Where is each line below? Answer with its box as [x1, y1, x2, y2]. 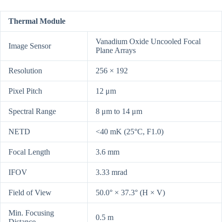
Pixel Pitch [8, 87, 42, 96]
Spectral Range [8, 107, 56, 116]
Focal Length [8, 148, 50, 157]
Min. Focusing [8, 209, 54, 218]
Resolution [8, 66, 42, 75]
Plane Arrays [96, 46, 136, 55]
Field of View [8, 188, 52, 197]
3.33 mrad [96, 168, 127, 177]
